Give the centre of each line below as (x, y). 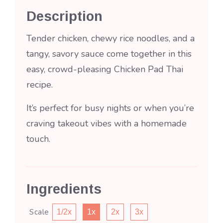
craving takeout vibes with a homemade (107, 124)
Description (64, 17)
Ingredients (64, 189)
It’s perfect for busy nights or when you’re (110, 108)
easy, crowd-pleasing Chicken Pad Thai (105, 69)
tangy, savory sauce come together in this (109, 54)
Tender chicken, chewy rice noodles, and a (111, 39)
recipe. (40, 85)
